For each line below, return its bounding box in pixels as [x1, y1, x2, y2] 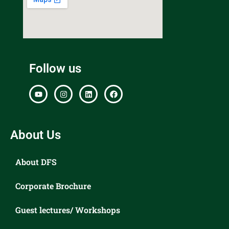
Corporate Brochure [15, 180, 91, 192]
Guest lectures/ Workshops [15, 204, 120, 216]
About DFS [15, 156, 57, 168]
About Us [10, 128, 61, 143]
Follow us [29, 61, 81, 76]
